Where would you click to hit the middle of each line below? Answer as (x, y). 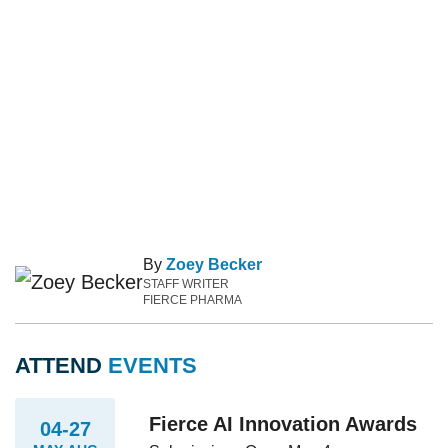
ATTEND (61, 365)
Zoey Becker (214, 264)
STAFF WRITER (186, 283)
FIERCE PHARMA (192, 299)
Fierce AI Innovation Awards (283, 424)
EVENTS (152, 365)
